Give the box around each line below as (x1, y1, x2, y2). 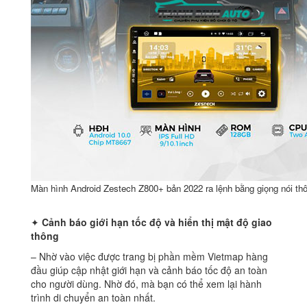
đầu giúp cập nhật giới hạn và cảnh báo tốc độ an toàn (31, 263, 267, 278)
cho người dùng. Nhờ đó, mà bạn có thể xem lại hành (31, 277, 262, 291)
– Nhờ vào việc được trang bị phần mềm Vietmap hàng (31, 249, 268, 264)
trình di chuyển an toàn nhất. (31, 291, 156, 305)
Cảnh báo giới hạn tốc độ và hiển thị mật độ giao (39, 215, 272, 230)
